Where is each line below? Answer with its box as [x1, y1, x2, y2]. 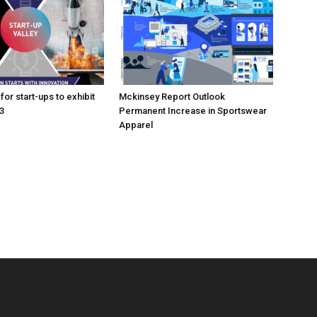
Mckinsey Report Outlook [119, 91, 225, 102]
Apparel [119, 120, 153, 130]
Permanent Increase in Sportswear [119, 105, 267, 116]
